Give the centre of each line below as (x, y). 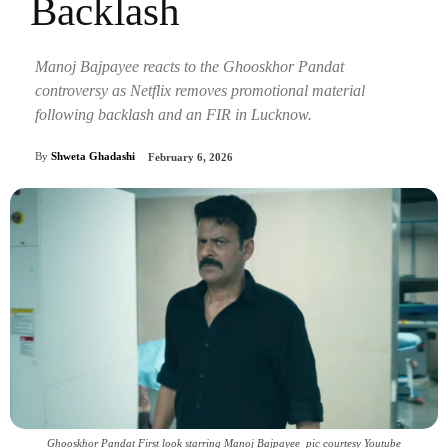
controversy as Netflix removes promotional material (200, 90)
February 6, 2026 (190, 157)
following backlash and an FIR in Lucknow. (173, 114)
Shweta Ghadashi (93, 156)
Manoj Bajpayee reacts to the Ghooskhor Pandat (189, 66)
